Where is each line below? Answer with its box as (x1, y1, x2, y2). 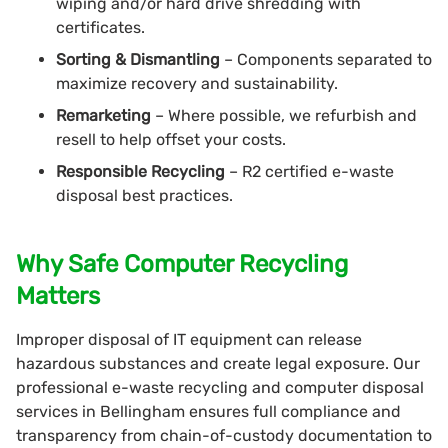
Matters (16, 281, 100, 310)
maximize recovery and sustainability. (56, 73, 338, 93)
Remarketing (56, 105, 155, 125)
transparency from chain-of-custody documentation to (16, 425, 432, 445)
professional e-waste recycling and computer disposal (16, 377, 424, 397)
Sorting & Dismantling (56, 49, 224, 69)
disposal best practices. (56, 185, 233, 205)
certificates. (56, 17, 145, 37)
